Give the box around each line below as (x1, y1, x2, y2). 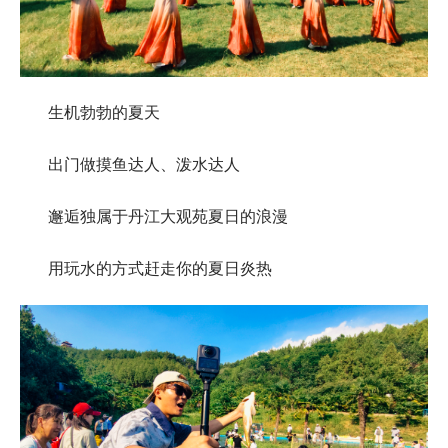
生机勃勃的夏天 (48, 103, 160, 121)
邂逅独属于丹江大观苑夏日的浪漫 (48, 207, 288, 225)
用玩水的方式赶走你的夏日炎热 (48, 259, 272, 277)
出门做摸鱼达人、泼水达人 (48, 155, 240, 173)
